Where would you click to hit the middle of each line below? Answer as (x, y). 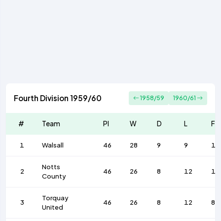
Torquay (55, 198)
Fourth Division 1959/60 (58, 98)
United (53, 207)
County (54, 176)
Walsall (53, 145)
